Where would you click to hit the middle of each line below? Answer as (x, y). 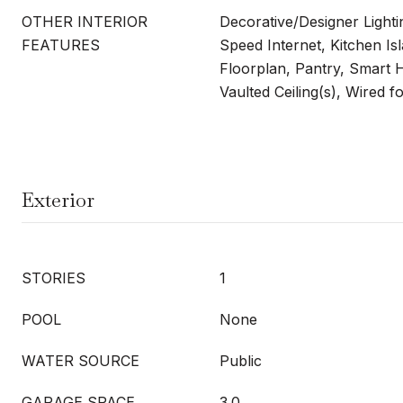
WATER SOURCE (81, 361)
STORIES (54, 278)
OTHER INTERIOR (85, 22)
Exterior (58, 200)
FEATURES (61, 45)
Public (241, 361)
